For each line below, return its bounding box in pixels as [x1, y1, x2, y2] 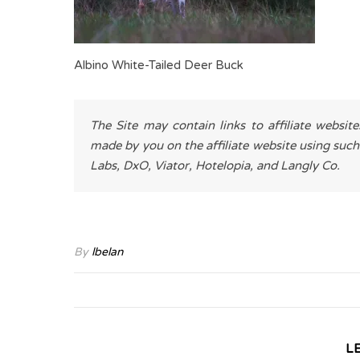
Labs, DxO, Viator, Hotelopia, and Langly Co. [90, 158, 340, 173]
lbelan [92, 245, 124, 259]
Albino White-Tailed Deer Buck [74, 58, 243, 72]
